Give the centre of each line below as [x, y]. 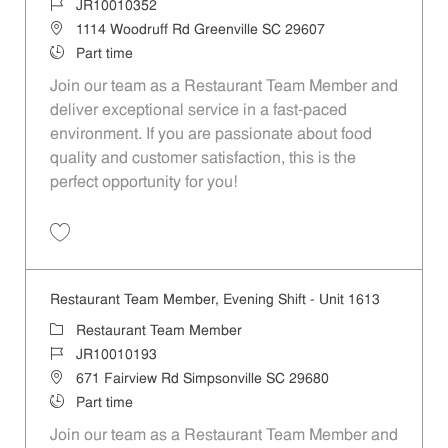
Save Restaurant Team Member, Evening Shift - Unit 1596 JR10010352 [251, 250]
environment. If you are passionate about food [210, 135]
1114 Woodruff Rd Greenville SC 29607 [200, 31]
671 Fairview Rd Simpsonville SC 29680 [202, 379]
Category [77, 330]
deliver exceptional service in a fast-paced [198, 111]
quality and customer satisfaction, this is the [202, 159]
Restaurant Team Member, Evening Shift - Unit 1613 [214, 300]
